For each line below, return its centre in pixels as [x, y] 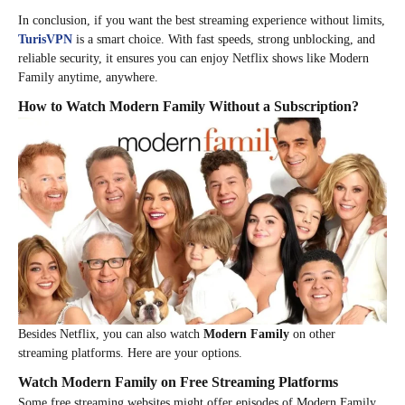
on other [312, 334]
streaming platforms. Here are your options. [130, 353]
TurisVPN [45, 39]
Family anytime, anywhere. [90, 77]
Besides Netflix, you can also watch [111, 334]
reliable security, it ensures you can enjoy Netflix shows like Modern [193, 58]
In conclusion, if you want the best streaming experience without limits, [202, 20]
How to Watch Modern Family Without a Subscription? [188, 106]
